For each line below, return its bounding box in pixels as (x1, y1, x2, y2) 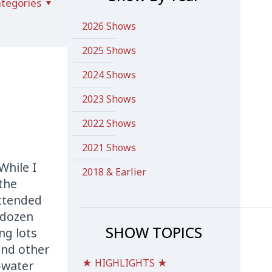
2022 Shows (81, 117, 136, 130)
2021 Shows (81, 141, 136, 154)
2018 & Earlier (81, 165, 146, 178)
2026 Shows (81, 19, 136, 33)
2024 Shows (81, 68, 136, 81)
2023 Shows (81, 92, 136, 106)
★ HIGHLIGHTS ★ (81, 256, 168, 270)
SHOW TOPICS (106, 222, 203, 242)
